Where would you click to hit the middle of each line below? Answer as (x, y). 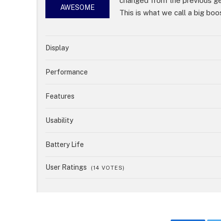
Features (60, 96)
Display (57, 48)
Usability (59, 121)
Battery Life (65, 145)
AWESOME (78, 8)
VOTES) (112, 168)
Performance (67, 72)
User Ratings (67, 167)
